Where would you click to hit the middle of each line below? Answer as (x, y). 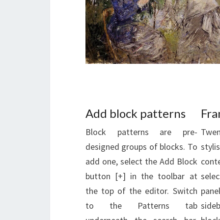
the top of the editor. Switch (141, 191)
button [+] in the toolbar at (141, 176)
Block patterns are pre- (141, 132)
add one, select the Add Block (141, 161)
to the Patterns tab (141, 205)
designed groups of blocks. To (141, 146)
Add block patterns (136, 113)
